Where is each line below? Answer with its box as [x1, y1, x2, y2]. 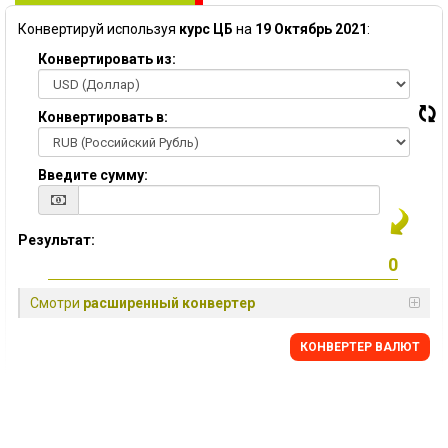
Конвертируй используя [18, 21, 179, 37]
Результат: [18, 232, 95, 248]
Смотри [30, 295, 83, 311]
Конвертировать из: [38, 51, 176, 67]
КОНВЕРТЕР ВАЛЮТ [300, 340, 420, 354]
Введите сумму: [38, 167, 148, 183]
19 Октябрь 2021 [255, 21, 367, 37]
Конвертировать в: [38, 109, 168, 125]
